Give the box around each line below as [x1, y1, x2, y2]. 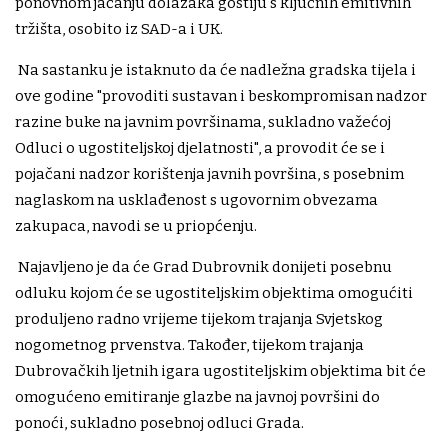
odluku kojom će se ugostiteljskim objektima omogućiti [15, 283, 413, 302]
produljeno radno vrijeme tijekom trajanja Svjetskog [15, 309, 383, 328]
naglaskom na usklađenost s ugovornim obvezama [15, 190, 378, 209]
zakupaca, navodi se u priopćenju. [15, 216, 263, 235]
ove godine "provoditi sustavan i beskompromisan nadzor [15, 86, 427, 105]
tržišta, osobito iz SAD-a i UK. [15, 19, 226, 38]
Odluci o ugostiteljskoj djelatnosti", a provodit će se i [15, 138, 385, 157]
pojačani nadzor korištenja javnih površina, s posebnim [15, 164, 404, 183]
